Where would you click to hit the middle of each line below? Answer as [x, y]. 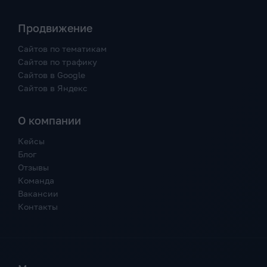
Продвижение [55, 28]
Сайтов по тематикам [62, 49]
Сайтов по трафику [58, 62]
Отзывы [33, 167]
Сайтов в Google [52, 75]
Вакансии [38, 194]
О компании [49, 121]
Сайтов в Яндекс [53, 88]
